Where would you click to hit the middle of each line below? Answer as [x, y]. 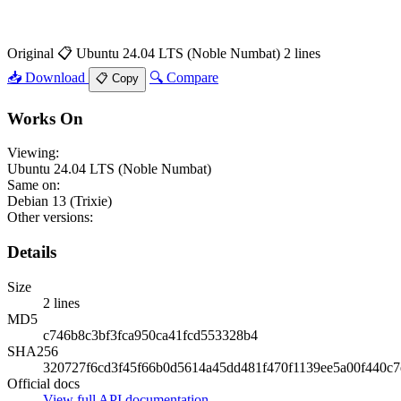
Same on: [34, 185]
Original [32, 53]
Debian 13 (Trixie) [60, 201]
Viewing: [33, 153]
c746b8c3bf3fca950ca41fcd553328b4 [150, 335]
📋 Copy [117, 78]
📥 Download [48, 77]
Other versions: [50, 218]
